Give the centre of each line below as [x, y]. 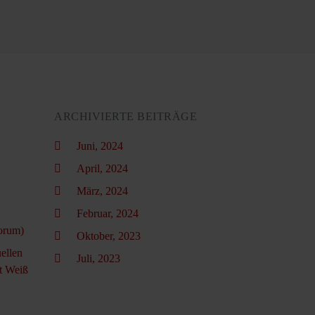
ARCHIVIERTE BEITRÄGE [126, 117]
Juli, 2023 [98, 259]
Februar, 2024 [108, 214]
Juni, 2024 [100, 146]
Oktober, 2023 [109, 236]
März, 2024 [102, 191]
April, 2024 [102, 169]
